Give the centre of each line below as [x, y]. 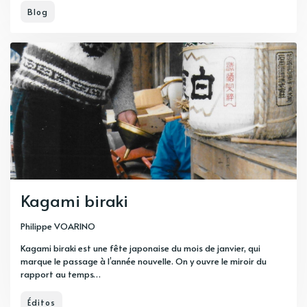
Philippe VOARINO [58, 226]
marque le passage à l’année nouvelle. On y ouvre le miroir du [144, 261]
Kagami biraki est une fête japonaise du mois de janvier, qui [140, 248]
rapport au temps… [61, 274]
